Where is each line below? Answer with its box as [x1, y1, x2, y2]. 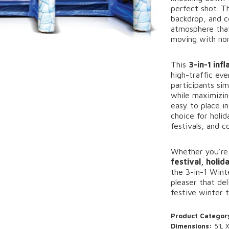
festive [171, 188, 199, 197]
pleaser [171, 177, 200, 187]
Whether [171, 147, 206, 156]
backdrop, [171, 14, 209, 23]
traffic [189, 70, 216, 79]
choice [171, 111, 197, 120]
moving [171, 34, 200, 43]
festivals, [171, 121, 207, 130]
